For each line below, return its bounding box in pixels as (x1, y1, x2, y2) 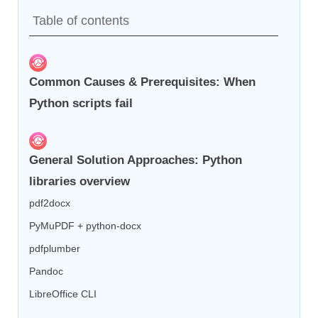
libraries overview (29, 175, 130, 189)
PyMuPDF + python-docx (29, 220, 141, 232)
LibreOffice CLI (29, 288, 97, 300)
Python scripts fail (29, 97, 133, 111)
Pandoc (29, 265, 63, 278)
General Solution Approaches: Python (29, 153, 242, 168)
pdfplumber (29, 243, 80, 255)
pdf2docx (29, 197, 70, 209)
